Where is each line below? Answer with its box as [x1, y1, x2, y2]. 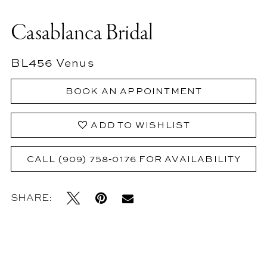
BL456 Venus [10, 54, 94, 70]
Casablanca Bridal [10, 21, 153, 46]
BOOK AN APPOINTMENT [65, 85, 203, 98]
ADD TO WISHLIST [91, 118, 191, 131]
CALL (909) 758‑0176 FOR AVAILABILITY [26, 152, 241, 165]
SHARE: [10, 190, 52, 204]
